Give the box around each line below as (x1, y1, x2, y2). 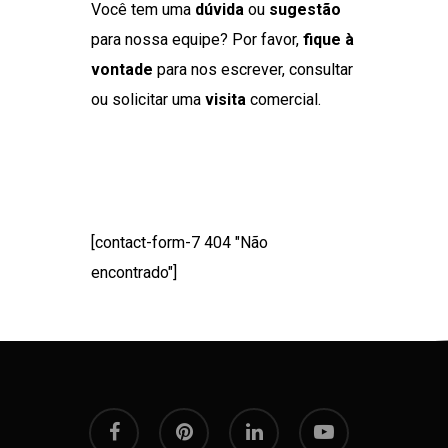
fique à (302, 30, 354, 50)
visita (204, 90, 246, 110)
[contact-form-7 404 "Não (90, 233, 268, 253)
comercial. (245, 90, 321, 110)
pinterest (158, 413, 207, 428)
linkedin (228, 413, 271, 428)
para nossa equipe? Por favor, (90, 30, 303, 50)
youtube (298, 413, 342, 428)
